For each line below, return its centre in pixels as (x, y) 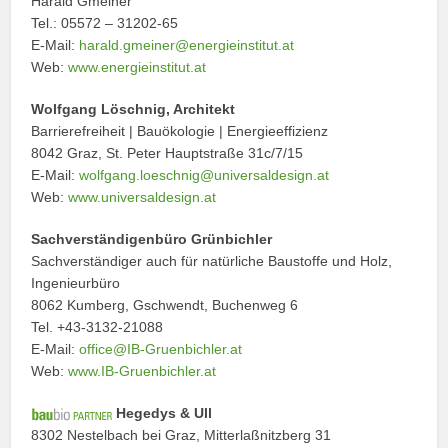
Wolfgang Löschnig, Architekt (133, 108)
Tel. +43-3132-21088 (97, 326)
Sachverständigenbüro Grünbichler (152, 238)
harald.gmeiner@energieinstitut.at (187, 44)
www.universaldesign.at (142, 196)
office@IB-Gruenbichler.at (161, 348)
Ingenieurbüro (76, 282)
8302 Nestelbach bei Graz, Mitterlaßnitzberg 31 (181, 434)
